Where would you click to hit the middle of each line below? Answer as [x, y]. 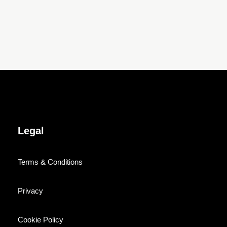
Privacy [31, 191]
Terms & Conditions [50, 162]
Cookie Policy [41, 219]
